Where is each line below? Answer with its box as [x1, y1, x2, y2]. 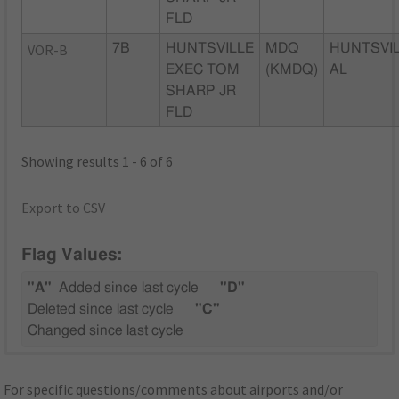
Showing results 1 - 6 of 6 [21, 151, 174, 170]
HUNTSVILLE [166, 40, 255, 55]
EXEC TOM [166, 61, 240, 77]
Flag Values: [21, 247, 123, 265]
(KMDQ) [265, 61, 319, 77]
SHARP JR [166, 83, 237, 98]
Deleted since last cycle [28, 302, 175, 317]
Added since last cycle [59, 281, 199, 296]
